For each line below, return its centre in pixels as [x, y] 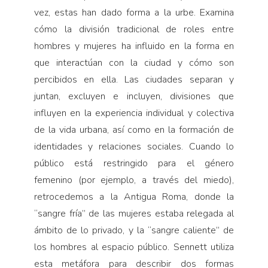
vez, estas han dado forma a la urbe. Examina [134, 12]
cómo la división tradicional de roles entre [134, 29]
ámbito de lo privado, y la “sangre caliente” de [134, 230]
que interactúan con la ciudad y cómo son [134, 63]
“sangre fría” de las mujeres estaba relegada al [134, 213]
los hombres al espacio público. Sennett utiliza [134, 247]
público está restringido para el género [134, 163]
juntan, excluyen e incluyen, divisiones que [134, 96]
